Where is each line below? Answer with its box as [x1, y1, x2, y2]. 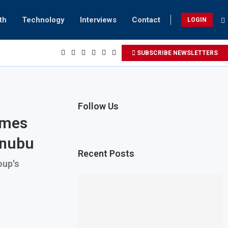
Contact [132, 15, 160, 24]
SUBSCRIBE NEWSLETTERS [135, 49, 218, 56]
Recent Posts [78, 148, 135, 159]
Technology [22, 15, 65, 24]
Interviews [80, 15, 117, 24]
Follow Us [78, 101, 119, 111]
